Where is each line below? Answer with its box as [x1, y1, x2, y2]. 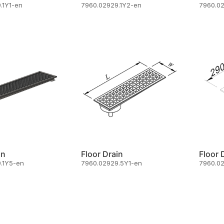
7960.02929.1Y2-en [81, 1, 142, 9]
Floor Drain [81, 149, 123, 159]
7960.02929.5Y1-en [81, 159, 142, 167]
